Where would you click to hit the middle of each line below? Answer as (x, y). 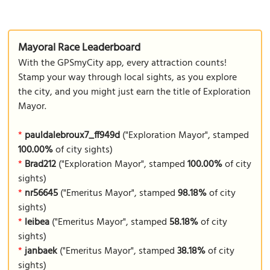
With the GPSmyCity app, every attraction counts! (123, 63)
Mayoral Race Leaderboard (80, 48)
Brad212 (41, 165)
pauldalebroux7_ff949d (73, 136)
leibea (37, 222)
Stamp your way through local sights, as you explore (128, 78)
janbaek (41, 251)
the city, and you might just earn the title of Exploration (135, 92)
